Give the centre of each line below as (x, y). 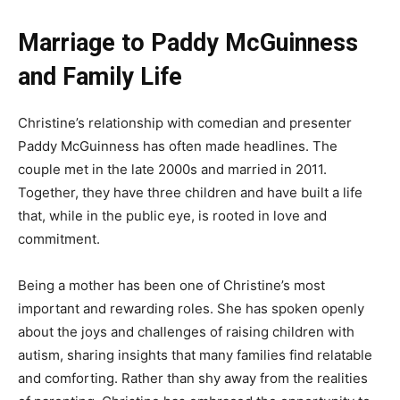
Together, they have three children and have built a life (190, 193)
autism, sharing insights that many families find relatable (195, 355)
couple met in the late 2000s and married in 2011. (172, 170)
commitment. (59, 239)
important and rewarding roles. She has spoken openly (191, 309)
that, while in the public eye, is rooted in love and (172, 216)
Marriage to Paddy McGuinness (188, 43)
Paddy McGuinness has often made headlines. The (178, 146)
